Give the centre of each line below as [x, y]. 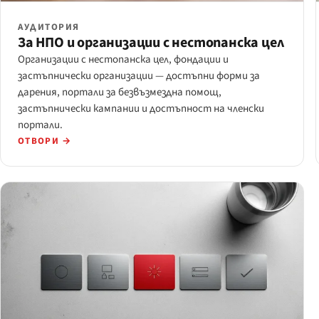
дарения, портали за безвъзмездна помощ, [120, 93]
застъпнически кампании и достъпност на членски [141, 109]
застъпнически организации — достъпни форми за [139, 76]
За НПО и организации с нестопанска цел [151, 43]
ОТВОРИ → [45, 141]
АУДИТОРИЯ [49, 27]
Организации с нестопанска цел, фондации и [123, 60]
